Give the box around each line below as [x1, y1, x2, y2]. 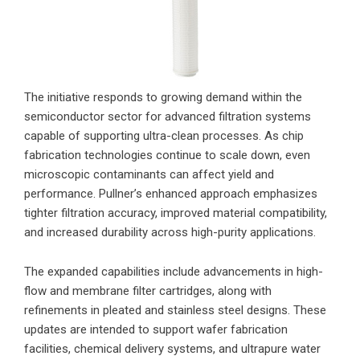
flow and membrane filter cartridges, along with [24, 283, 272, 298]
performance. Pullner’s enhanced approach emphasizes [24, 186, 317, 201]
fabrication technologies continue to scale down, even [24, 147, 310, 162]
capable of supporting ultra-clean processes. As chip [24, 128, 304, 143]
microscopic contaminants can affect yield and [24, 166, 274, 182]
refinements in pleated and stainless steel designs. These [24, 302, 326, 317]
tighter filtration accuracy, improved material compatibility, [24, 205, 327, 220]
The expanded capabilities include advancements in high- [24, 264, 323, 279]
